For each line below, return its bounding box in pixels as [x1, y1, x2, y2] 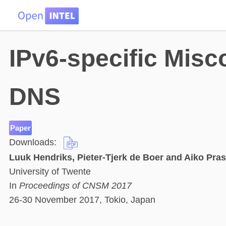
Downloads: [9, 137, 59, 147]
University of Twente [9, 166, 91, 177]
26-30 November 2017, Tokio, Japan [9, 195, 155, 205]
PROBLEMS [115, 3, 158, 11]
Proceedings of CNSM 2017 [19, 181, 132, 191]
